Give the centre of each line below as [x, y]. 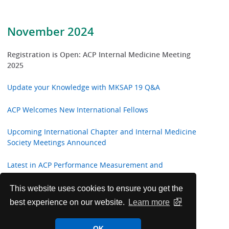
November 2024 [51, 31]
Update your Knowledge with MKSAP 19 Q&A [84, 87]
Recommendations [39, 175]
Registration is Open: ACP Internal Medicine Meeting [99, 55]
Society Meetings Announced [57, 143]
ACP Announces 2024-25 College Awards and [84, 220]
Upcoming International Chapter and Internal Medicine [102, 132]
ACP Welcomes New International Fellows [78, 109]
